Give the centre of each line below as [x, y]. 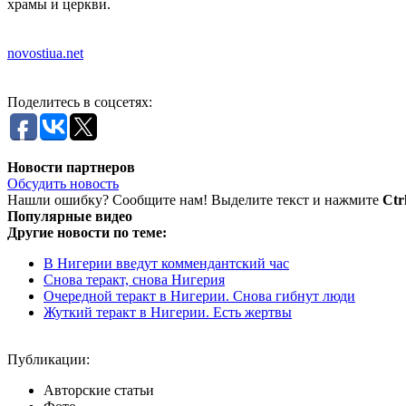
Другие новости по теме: [87, 232]
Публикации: [48, 359]
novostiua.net [45, 53]
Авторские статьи [99, 390]
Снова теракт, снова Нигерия [134, 279]
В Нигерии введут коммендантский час [166, 263]
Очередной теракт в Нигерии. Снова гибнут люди [199, 295]
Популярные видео [70, 216]
